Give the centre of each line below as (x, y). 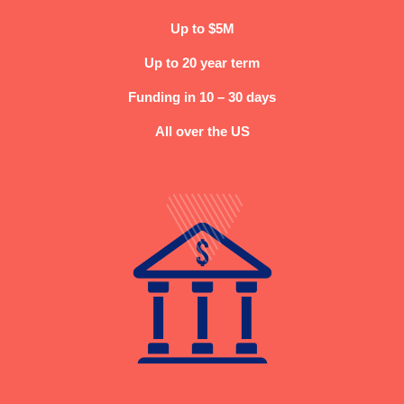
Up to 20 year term (202, 63)
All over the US (202, 132)
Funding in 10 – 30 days (202, 97)
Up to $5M (202, 29)
